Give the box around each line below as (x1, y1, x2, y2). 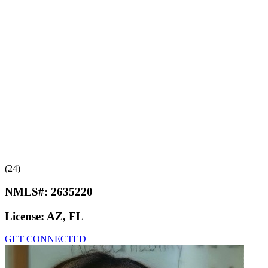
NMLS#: (5, 185, 51, 198)
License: (5, 209, 47, 223)
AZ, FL (47, 209, 84, 223)
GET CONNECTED (5, 234, 86, 245)
